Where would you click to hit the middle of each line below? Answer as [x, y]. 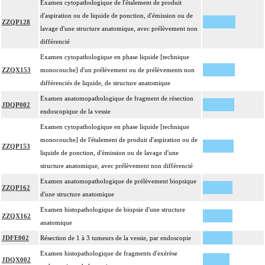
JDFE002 [15, 238]
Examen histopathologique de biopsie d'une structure [113, 210]
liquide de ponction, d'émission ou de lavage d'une [109, 153]
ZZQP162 [16, 188]
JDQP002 [16, 105]
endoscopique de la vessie [75, 112]
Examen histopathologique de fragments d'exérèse [109, 253]
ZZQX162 [16, 216]
